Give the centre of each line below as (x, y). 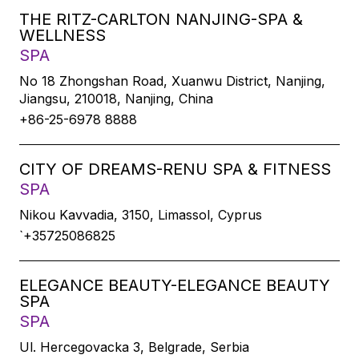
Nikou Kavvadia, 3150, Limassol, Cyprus (141, 215)
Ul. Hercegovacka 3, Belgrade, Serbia (134, 347)
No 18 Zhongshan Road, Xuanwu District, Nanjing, (172, 81)
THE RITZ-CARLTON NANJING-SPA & (161, 19)
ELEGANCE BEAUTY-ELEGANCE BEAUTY (175, 285)
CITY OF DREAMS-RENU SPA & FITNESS (175, 169)
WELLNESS (63, 35)
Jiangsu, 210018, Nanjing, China (116, 99)
